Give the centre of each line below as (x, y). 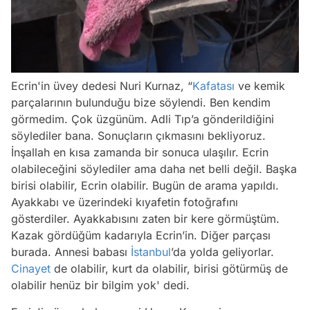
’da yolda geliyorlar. (222, 252)
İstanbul (151, 252)
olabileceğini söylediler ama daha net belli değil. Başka (154, 168)
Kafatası (213, 85)
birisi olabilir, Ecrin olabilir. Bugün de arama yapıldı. (145, 185)
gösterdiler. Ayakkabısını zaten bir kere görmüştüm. (145, 218)
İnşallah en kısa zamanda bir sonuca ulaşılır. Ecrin (140, 152)
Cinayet (31, 268)
